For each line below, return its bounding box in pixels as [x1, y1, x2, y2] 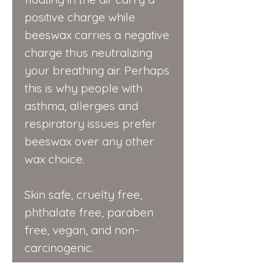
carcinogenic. [24, 240, 94, 256]
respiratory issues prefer [24, 116, 157, 131]
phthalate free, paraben [24, 205, 154, 220]
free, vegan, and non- [24, 223, 139, 238]
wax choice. [24, 152, 84, 167]
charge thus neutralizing [24, 45, 152, 61]
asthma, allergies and [24, 98, 138, 114]
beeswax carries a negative [24, 28, 169, 43]
